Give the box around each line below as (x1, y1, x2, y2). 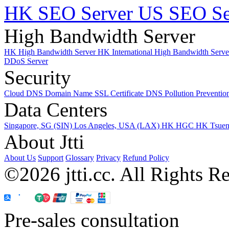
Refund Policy (123, 153, 169, 162)
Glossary (65, 153, 94, 162)
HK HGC (162, 121, 196, 130)
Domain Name (45, 88, 95, 98)
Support (38, 153, 63, 162)
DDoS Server (4, 56, 48, 65)
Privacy (96, 153, 121, 162)
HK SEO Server (4, 2, 138, 24)
